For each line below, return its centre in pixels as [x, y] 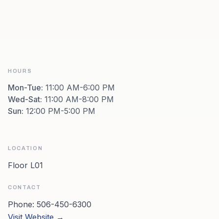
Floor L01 [25, 165]
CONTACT [24, 187]
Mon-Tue [24, 88]
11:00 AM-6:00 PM [80, 88]
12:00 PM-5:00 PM [61, 111]
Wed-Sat [24, 99]
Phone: [22, 204]
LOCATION [25, 148]
